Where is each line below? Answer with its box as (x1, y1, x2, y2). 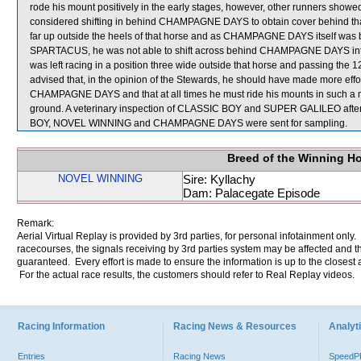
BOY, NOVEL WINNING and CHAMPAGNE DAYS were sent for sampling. (30, 118, 347, 129)
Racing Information (18, 321, 105, 332)
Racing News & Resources (173, 321, 297, 332)
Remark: (17, 218, 54, 229)
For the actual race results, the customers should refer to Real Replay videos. (17, 269, 355, 280)
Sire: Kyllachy (183, 172, 255, 186)
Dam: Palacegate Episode (183, 186, 320, 200)
